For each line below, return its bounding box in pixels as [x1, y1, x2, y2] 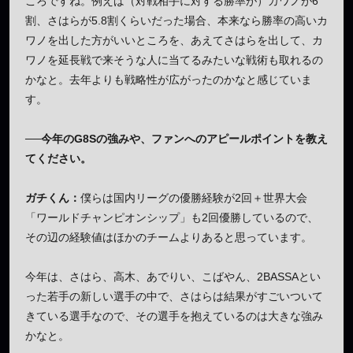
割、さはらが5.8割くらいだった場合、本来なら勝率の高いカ [25, 13, 328, 27]
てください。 [25, 151, 91, 165]
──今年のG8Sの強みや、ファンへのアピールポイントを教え [25, 132, 328, 145]
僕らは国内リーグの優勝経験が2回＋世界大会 [80, 191, 307, 204]
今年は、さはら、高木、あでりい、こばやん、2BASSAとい [25, 269, 321, 283]
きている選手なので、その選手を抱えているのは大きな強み [25, 309, 323, 322]
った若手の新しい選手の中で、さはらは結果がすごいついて [25, 289, 323, 303]
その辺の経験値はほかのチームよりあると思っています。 [25, 230, 312, 243]
